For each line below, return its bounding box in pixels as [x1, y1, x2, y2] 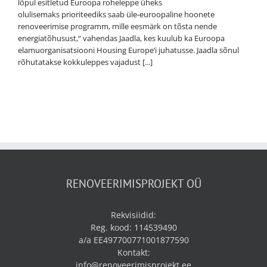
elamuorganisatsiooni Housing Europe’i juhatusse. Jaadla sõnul [18, 45, 239, 56]
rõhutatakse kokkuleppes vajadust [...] [18, 57, 153, 68]
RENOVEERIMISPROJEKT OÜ [66, 176, 201, 191]
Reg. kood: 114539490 [90, 222, 177, 234]
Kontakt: [117, 247, 150, 259]
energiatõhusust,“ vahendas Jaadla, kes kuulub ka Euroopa [18, 33, 225, 44]
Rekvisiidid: [111, 209, 156, 221]
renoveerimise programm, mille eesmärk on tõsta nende [18, 21, 217, 32]
